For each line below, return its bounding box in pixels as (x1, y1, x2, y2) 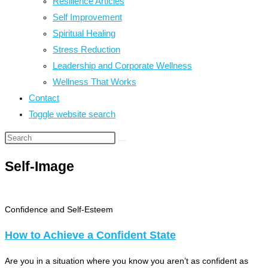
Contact (29, 93, 59, 103)
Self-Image (5, 159, 74, 175)
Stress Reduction (53, 44, 120, 54)
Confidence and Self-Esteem (5, 205, 113, 215)
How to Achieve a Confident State (5, 229, 176, 242)
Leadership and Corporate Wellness (53, 60, 192, 71)
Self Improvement (53, 12, 122, 22)
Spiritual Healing (53, 28, 115, 38)
